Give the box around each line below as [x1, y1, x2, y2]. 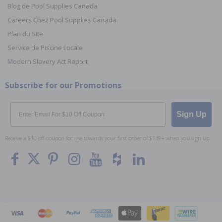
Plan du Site [7, 29, 43, 38]
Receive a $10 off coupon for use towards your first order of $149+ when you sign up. [5, 134, 211, 142]
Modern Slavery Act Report [7, 56, 88, 66]
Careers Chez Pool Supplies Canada [7, 15, 116, 24]
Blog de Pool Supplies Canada [7, 1, 98, 10]
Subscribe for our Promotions [5, 79, 121, 91]
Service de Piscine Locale [7, 43, 83, 52]
